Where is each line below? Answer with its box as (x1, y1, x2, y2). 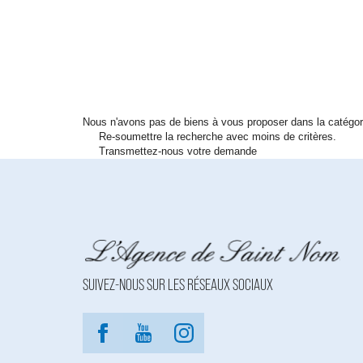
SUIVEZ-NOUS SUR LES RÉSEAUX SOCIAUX (83, 277, 273, 293)
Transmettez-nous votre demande (99, 145, 257, 157)
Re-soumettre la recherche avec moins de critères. (99, 130, 336, 143)
